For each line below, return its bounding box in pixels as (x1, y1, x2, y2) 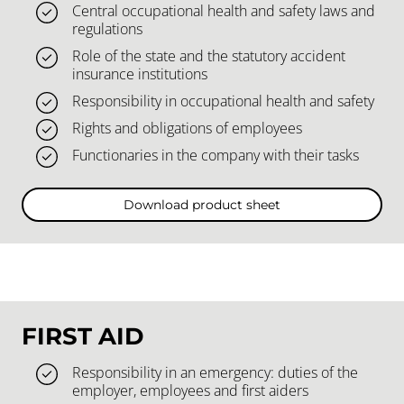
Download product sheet (124, 196, 280, 213)
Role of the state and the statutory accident (72, 46, 345, 67)
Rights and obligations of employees (72, 118, 302, 139)
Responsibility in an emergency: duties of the (72, 362, 358, 382)
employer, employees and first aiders (72, 380, 308, 400)
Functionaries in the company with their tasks (72, 145, 359, 166)
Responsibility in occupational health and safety (72, 91, 374, 112)
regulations (72, 19, 142, 40)
